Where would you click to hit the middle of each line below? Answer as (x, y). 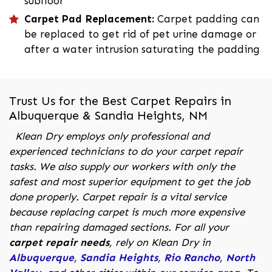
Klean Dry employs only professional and (109, 136)
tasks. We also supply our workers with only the (122, 167)
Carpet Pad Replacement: (91, 19)
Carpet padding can (208, 19)
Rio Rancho (192, 258)
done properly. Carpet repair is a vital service (118, 197)
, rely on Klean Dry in (160, 243)
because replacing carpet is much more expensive (127, 212)
